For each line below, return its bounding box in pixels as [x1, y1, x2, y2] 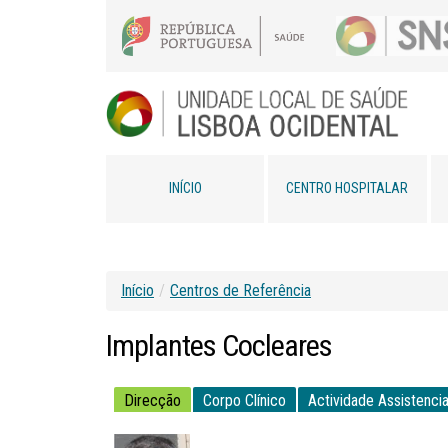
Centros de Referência [170, 280, 311, 300]
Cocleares [222, 327, 332, 363]
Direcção [124, 390, 181, 410]
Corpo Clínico [203, 390, 286, 410]
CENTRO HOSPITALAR [286, 179, 409, 196]
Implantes [106, 327, 216, 363]
